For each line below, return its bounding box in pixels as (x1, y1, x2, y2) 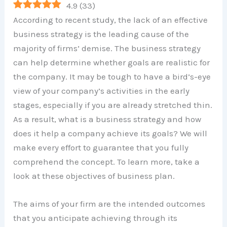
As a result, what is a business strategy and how (13, 114, 202, 125)
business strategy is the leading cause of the (13, 29, 190, 40)
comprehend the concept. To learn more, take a (13, 157, 200, 167)
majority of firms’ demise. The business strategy (13, 43, 201, 54)
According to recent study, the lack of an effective (13, 15, 208, 25)
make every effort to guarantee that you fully (13, 142, 189, 153)
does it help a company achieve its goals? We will (13, 128, 208, 139)
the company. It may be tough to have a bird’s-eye (13, 71, 211, 82)
